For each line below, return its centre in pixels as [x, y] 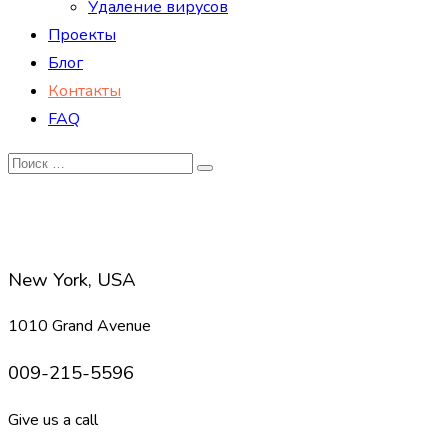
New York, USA [72, 279]
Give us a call [53, 419]
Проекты [82, 35]
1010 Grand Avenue [79, 326]
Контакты [84, 91]
